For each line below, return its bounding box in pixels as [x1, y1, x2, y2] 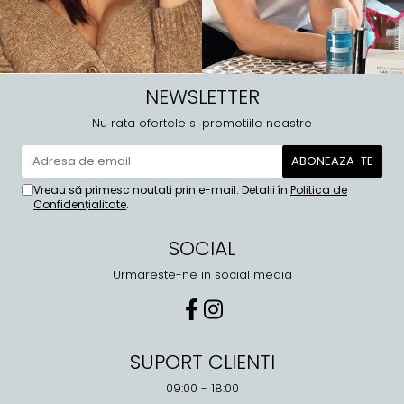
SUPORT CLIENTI [129, 347, 275, 376]
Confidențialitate [33, 196, 126, 212]
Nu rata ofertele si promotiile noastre [92, 114, 312, 132]
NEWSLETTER [144, 82, 260, 111]
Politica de [290, 181, 347, 197]
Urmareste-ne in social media [112, 265, 292, 283]
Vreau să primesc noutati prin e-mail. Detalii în [33, 181, 290, 197]
